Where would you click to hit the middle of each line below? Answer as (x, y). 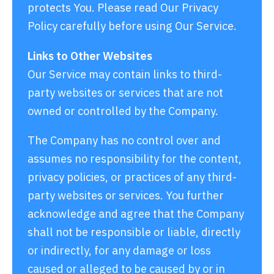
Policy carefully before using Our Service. (132, 26)
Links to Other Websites (90, 55)
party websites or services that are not (125, 92)
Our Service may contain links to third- (125, 74)
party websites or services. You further (126, 195)
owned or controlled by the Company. (123, 110)
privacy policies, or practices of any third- (132, 176)
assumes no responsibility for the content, (135, 158)
